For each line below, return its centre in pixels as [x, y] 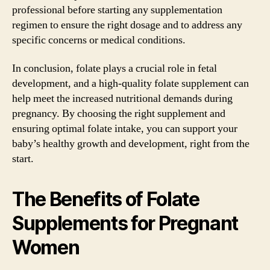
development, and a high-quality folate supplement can [130, 83]
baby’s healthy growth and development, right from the [131, 144]
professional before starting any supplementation [117, 10]
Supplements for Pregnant [125, 223]
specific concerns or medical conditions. [99, 40]
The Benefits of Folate [106, 199]
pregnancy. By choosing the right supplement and [119, 114]
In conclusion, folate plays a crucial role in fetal [115, 68]
